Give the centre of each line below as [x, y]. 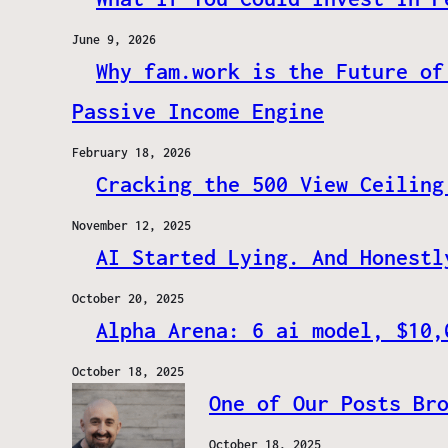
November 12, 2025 [131, 226]
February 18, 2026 [131, 153]
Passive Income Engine [198, 111]
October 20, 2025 [128, 299]
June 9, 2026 [114, 40]
